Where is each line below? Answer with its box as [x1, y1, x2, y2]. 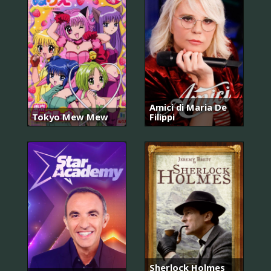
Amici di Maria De [149, 101, 227, 114]
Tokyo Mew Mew [32, 111, 108, 123]
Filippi [149, 111, 175, 123]
